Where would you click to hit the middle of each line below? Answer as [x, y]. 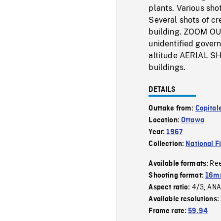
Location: [165, 120]
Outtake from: [172, 108]
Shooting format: [177, 175]
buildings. [167, 67]
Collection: [167, 144]
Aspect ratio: [170, 187]
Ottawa [193, 120]
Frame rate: [168, 211]
